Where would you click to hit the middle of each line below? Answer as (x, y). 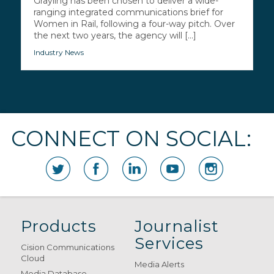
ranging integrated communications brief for (128, 13)
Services (169, 244)
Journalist (177, 227)
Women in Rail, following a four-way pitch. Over (134, 24)
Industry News (58, 53)
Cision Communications (67, 247)
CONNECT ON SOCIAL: (131, 139)
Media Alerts (160, 265)
